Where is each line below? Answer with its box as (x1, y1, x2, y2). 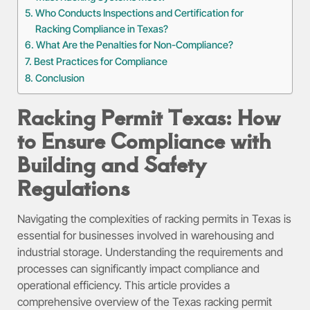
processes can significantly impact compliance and (17, 262, 259, 276)
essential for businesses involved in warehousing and (17, 228, 274, 243)
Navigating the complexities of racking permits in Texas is (17, 212, 291, 226)
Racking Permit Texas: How (17, 102, 280, 131)
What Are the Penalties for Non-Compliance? (35, 39, 233, 51)
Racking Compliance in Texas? (35, 23, 168, 35)
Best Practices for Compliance (33, 55, 167, 68)
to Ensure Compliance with (17, 126, 271, 155)
